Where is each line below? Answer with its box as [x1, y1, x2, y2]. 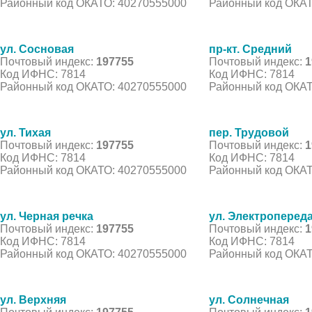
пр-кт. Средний [209, 42, 292, 55]
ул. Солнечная [209, 293, 289, 306]
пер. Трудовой [209, 126, 289, 139]
